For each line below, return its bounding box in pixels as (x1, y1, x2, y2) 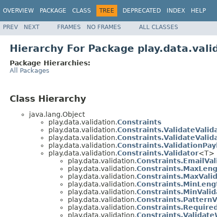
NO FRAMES (87, 23, 121, 31)
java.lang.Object (29, 110, 85, 119)
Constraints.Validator (117, 149, 199, 157)
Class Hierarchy (10, 93, 86, 104)
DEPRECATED (123, 7, 161, 14)
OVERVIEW (3, 7, 34, 14)
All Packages (10, 66, 49, 74)
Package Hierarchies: (10, 59, 91, 67)
